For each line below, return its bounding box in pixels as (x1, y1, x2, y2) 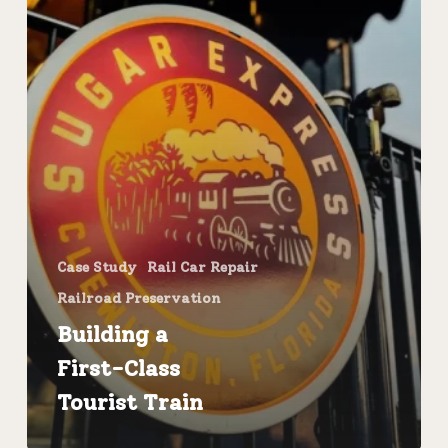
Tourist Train (56, 388, 203, 416)
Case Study (56, 258, 137, 276)
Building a (56, 320, 168, 348)
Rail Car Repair (146, 258, 258, 276)
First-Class (56, 354, 180, 382)
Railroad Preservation (56, 289, 221, 307)
